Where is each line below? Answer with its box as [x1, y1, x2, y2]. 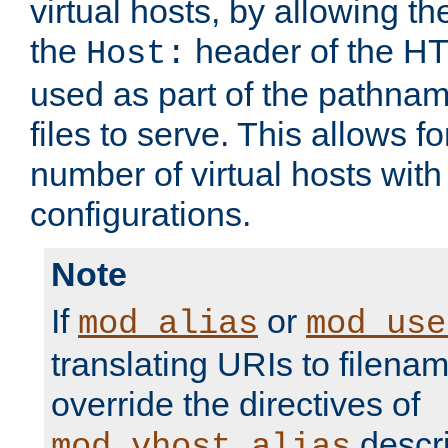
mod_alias [78, 305, 258, 344]
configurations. [30, 195, 251, 234]
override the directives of [51, 385, 420, 424]
